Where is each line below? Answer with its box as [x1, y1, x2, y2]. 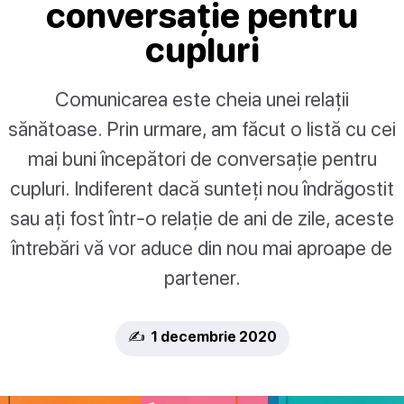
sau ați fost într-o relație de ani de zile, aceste [10, 205, 394, 230]
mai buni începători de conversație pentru [27, 145, 377, 170]
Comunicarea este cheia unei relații [55, 86, 349, 111]
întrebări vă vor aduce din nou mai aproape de [12, 234, 392, 260]
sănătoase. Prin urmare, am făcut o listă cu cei [8, 115, 396, 141]
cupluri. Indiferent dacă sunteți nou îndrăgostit [10, 175, 394, 200]
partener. [163, 264, 241, 289]
